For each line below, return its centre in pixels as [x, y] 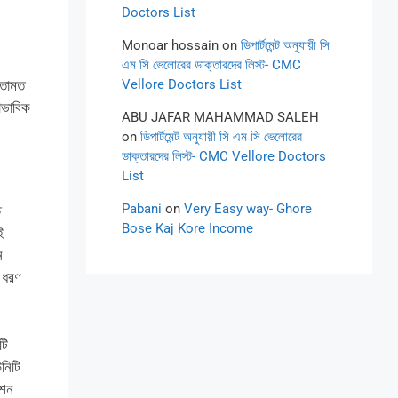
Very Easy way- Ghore [248, 209]
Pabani [142, 209]
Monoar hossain [171, 45]
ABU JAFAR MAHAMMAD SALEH [221, 117]
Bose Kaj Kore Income [188, 228]
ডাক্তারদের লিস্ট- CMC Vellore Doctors [224, 156]
